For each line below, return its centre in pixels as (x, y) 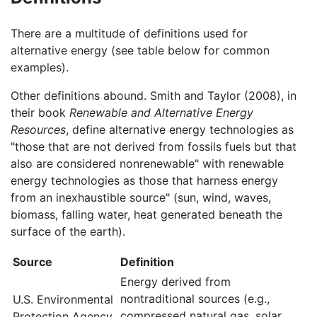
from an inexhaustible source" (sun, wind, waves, (141, 197)
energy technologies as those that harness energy (144, 180)
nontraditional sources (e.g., (195, 298)
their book (40, 112)
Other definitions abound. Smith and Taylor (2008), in (154, 95)
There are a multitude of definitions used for (129, 33)
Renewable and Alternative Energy (161, 112)
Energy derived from (175, 281)
